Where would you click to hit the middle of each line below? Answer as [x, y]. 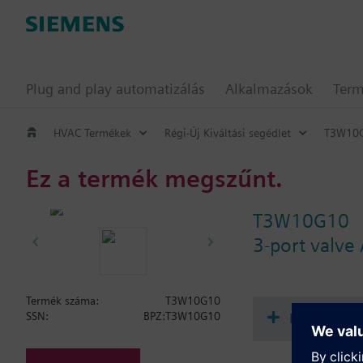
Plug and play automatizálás [115, 89]
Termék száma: [62, 301]
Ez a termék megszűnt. [154, 178]
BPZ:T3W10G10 [182, 316]
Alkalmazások [269, 89]
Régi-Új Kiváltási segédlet [228, 132]
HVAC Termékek [92, 132]
